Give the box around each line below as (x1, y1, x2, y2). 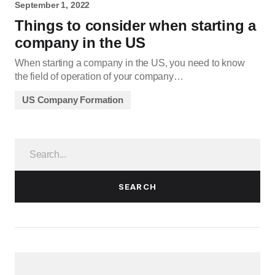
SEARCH (118, 181, 157, 192)
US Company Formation (22, 95, 123, 106)
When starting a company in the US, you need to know (15, 58, 245, 69)
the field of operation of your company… (15, 71, 184, 82)
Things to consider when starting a (15, 17, 256, 34)
